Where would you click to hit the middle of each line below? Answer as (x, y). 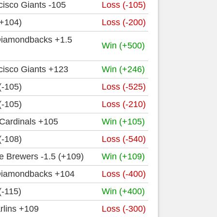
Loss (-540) (124, 139)
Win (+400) (123, 191)
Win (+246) (123, 69)
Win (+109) (123, 156)
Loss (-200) (124, 22)
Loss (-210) (124, 104)
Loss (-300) (124, 209)
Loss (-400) (124, 174)
